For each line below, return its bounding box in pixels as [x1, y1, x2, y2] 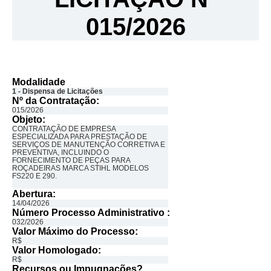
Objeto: [12, 114, 45, 125]
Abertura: [12, 189, 56, 200]
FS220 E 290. [12, 172, 57, 180]
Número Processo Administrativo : [12, 207, 170, 218]
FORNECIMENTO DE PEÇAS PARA [12, 156, 130, 165]
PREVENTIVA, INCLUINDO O [12, 148, 109, 157]
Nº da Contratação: [12, 96, 99, 106]
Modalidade [12, 77, 65, 87]
